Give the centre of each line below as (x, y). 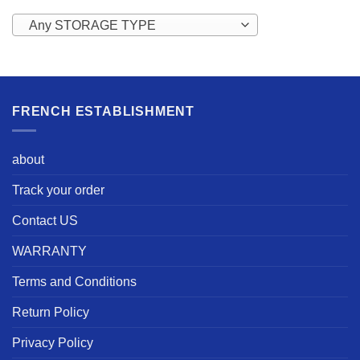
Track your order (58, 190)
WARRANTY (49, 252)
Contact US (45, 221)
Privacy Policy (53, 343)
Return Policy (51, 313)
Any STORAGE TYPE (92, 25)
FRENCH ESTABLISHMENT (103, 111)
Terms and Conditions (74, 282)
